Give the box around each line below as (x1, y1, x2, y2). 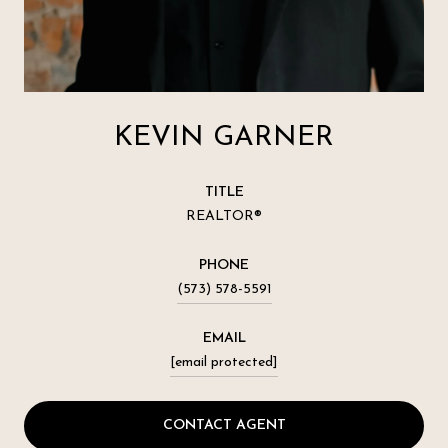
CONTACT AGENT (162, 417, 286, 433)
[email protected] (170, 354, 278, 370)
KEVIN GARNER (114, 123, 334, 152)
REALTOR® (186, 208, 262, 224)
